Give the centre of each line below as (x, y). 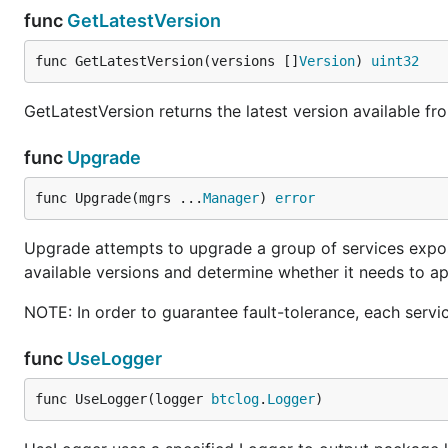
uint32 (395, 61)
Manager (231, 198)
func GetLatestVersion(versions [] (167, 61)
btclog (235, 399)
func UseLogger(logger (123, 399)
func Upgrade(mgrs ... (119, 198)
